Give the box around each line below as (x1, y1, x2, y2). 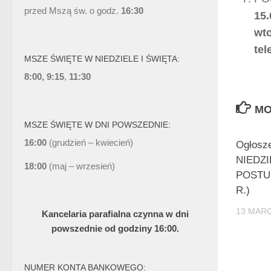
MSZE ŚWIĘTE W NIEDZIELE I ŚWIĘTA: (24, 54, 180, 64)
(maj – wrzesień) (47, 161, 115, 172)
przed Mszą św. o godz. (24, 5, 119, 16)
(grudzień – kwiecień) (49, 137, 133, 148)
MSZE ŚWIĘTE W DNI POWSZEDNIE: (24, 120, 171, 130)
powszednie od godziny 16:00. (51, 223, 179, 234)
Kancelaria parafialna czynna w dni (41, 209, 189, 220)
